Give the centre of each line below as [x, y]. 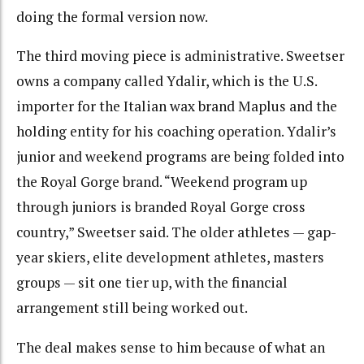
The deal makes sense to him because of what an [171, 347]
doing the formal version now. [112, 16]
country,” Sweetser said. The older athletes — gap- [176, 232]
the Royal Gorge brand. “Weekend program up [162, 182]
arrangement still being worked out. [132, 308]
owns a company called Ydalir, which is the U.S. [167, 81]
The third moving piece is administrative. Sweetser [180, 56]
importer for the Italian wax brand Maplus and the [177, 106]
